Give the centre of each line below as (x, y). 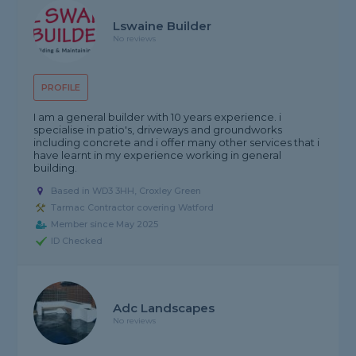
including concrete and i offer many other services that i (177, 143)
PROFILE (61, 88)
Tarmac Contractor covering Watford (133, 208)
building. (56, 168)
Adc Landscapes (164, 308)
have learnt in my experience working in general (158, 155)
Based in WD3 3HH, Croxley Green (126, 191)
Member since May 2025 (105, 224)
